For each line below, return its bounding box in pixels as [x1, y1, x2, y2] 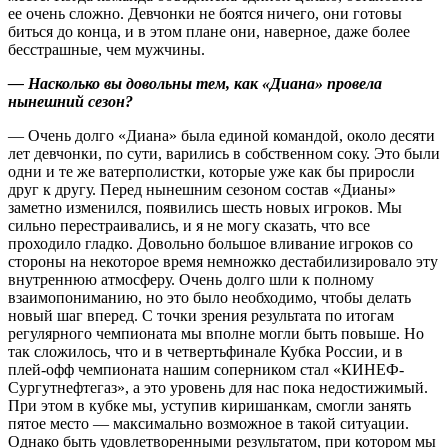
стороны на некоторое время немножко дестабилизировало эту [8, 253, 438, 271]
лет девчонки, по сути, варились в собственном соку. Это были [8, 145, 440, 163]
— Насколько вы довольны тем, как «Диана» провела [8, 75, 382, 93]
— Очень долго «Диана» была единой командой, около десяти [8, 127, 435, 145]
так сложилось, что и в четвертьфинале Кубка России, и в [8, 343, 403, 361]
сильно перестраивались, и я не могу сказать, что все [8, 217, 370, 235]
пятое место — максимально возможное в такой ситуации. [8, 415, 409, 433]
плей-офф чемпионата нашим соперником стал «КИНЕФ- [8, 361, 404, 379]
